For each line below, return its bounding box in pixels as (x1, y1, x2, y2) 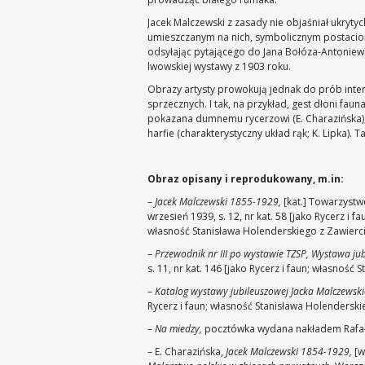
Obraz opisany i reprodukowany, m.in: (147, 172, 345, 186)
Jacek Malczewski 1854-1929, (223, 345, 353, 358)
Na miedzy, (152, 322, 203, 336)
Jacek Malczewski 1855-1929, (155, 195, 282, 209)
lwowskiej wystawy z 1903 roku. (147, 59, 292, 73)
